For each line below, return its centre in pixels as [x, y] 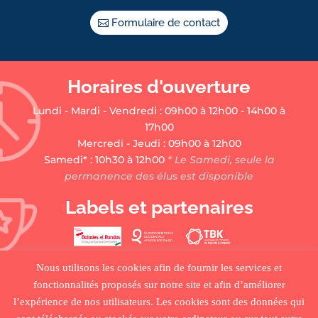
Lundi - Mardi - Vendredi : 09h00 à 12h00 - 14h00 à [159, 110]
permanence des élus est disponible [159, 176]
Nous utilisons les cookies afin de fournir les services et [159, 267]
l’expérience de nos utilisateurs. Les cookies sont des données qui [159, 301]
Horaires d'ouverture [159, 86]
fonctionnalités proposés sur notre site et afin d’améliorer [159, 284]
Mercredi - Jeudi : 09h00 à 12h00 [159, 143]
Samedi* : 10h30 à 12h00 [104, 159]
